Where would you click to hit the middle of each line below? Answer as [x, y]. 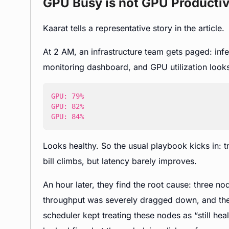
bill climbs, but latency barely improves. [120, 161]
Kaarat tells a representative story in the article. [134, 28]
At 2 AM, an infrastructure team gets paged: [129, 52]
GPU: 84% [67, 117]
